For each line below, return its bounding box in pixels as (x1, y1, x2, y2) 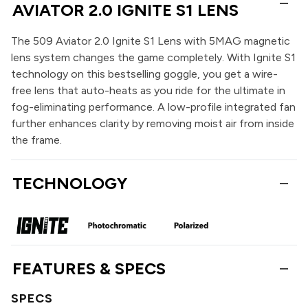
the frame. (11, 133, 62, 147)
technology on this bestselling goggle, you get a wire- (11, 67, 278, 81)
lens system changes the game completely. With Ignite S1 (11, 51, 296, 65)
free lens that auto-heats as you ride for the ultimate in (11, 84, 285, 98)
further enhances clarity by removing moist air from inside (11, 117, 294, 131)
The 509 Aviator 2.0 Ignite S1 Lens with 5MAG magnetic (11, 34, 290, 48)
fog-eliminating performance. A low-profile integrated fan (11, 100, 296, 114)
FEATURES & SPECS (12, 258, 166, 278)
